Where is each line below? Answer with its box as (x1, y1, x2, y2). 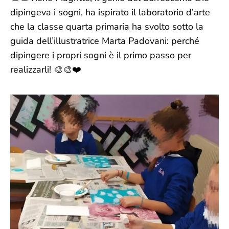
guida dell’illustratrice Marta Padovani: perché (10, 34, 199, 47)
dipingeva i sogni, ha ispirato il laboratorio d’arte (10, 6, 210, 18)
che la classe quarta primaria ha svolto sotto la (10, 20, 203, 33)
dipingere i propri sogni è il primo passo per (10, 49, 191, 61)
